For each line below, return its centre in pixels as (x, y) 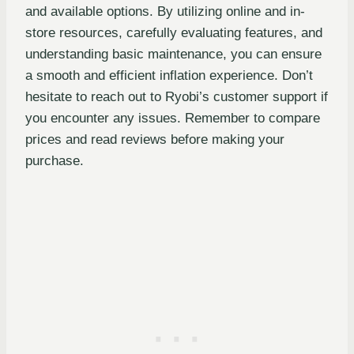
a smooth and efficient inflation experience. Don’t (169, 75)
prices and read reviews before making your (155, 139)
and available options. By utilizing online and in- (165, 11)
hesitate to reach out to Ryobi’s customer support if (177, 96)
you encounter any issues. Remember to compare (173, 118)
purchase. (55, 160)
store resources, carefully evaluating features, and (174, 32)
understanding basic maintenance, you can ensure (173, 54)
